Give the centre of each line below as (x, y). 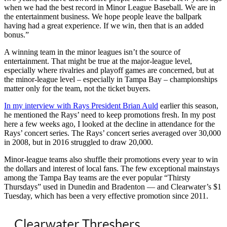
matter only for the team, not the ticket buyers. (77, 88)
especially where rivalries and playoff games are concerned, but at (109, 70)
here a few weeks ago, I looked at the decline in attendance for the (109, 124)
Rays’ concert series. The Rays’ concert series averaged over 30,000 (112, 133)
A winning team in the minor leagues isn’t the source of (92, 52)
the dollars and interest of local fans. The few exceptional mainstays (112, 168)
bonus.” (16, 34)
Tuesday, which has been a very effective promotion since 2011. (106, 196)
